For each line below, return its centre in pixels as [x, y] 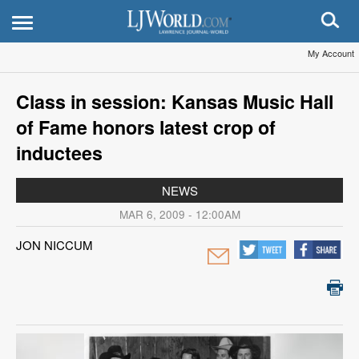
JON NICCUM [54, 245]
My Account [331, 53]
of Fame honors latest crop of [146, 127]
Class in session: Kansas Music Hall [175, 101]
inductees [59, 153]
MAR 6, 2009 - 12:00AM [179, 214]
